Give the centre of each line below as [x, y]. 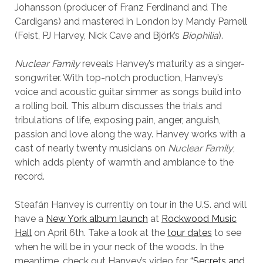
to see [226, 233]
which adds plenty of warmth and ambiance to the [124, 163]
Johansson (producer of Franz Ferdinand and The [121, 8]
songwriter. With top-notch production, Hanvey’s [119, 78]
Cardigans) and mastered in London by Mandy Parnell [131, 22]
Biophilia [200, 36]
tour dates [189, 233]
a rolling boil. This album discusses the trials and [118, 106]
